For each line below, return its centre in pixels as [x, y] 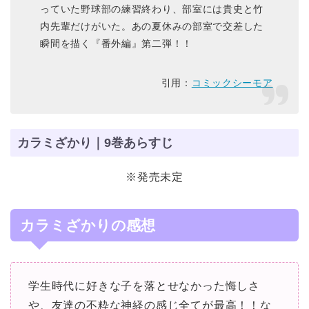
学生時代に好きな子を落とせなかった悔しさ [144, 286]
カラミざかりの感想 [88, 225]
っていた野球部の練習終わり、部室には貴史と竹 [152, 9]
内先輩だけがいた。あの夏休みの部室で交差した [152, 26]
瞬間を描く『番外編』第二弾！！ [116, 43]
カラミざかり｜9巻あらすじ [95, 142]
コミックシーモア [232, 82]
